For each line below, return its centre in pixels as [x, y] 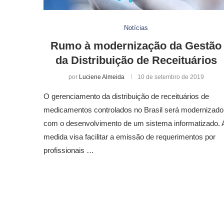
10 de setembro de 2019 [170, 77]
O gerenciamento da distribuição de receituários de [126, 96]
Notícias [136, 27]
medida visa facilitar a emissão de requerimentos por [129, 136]
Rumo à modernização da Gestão [136, 45]
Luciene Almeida [101, 77]
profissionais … [69, 150]
